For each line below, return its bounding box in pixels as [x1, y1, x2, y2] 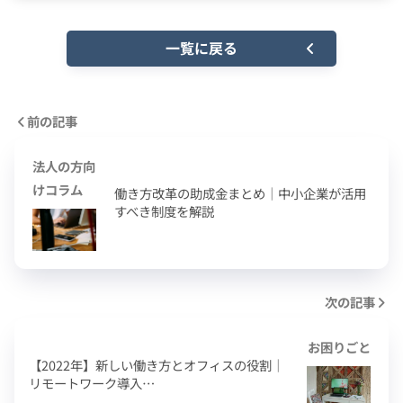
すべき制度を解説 [114, 201, 214, 220]
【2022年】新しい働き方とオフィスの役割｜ [29, 354, 284, 374]
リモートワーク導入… [29, 372, 155, 392]
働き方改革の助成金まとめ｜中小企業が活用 [114, 183, 366, 202]
